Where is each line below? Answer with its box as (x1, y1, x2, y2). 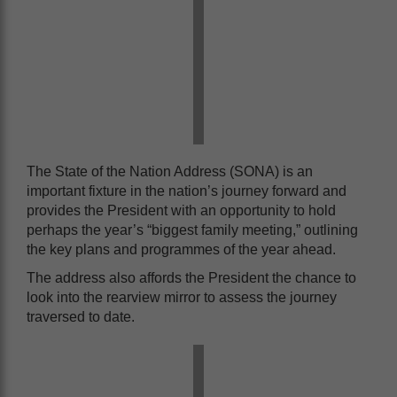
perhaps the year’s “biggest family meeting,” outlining (27, 222, 358, 237)
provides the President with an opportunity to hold (27, 202, 336, 218)
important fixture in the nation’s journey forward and (27, 183, 346, 198)
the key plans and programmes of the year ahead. (27, 241, 339, 257)
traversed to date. (27, 308, 135, 324)
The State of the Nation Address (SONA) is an (27, 163, 313, 179)
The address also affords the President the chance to (27, 269, 356, 285)
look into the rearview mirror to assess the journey (27, 289, 337, 305)
